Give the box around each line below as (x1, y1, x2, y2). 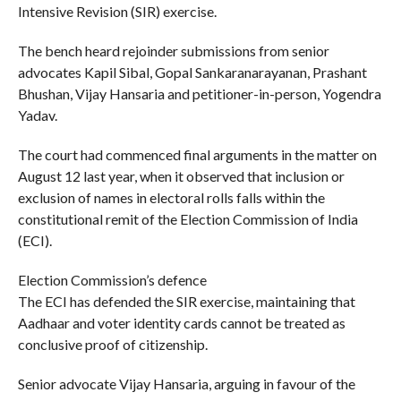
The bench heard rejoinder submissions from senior (17, 41, 329, 59)
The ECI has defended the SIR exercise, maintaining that (17, 292, 355, 310)
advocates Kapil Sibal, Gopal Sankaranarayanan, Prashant (17, 63, 367, 81)
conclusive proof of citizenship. (17, 335, 208, 353)
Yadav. (17, 106, 57, 124)
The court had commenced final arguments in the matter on (17, 145, 377, 163)
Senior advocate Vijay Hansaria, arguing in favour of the (17, 374, 355, 392)
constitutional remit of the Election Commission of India (17, 209, 358, 227)
